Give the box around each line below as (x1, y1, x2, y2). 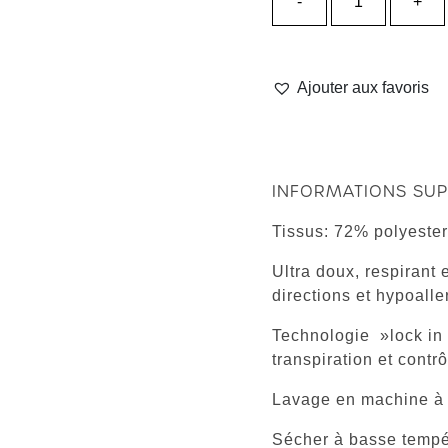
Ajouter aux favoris (297, 79, 429, 96)
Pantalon (330, 27, 394, 44)
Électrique (330, 75, 402, 92)
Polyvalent (330, 147, 405, 164)
